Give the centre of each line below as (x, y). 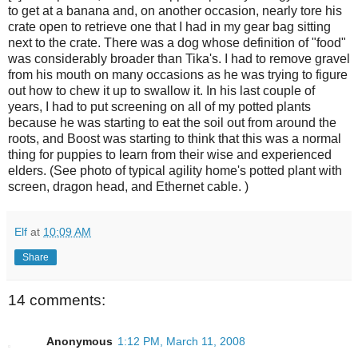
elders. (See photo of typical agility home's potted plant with (175, 170)
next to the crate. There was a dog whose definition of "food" (177, 42)
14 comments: (57, 300)
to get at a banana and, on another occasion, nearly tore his (175, 10)
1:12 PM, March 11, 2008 (181, 342)
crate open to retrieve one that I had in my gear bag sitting (169, 26)
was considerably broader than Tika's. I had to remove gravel (179, 58)
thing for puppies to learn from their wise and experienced (170, 154)
